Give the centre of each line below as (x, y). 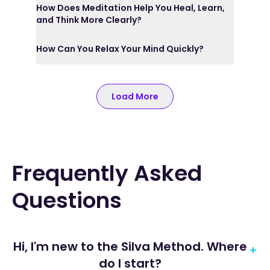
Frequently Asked (107, 173)
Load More (135, 96)
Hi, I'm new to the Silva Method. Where (110, 246)
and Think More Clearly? (89, 20)
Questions (67, 200)
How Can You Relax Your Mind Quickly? (120, 49)
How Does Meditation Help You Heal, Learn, (130, 8)
